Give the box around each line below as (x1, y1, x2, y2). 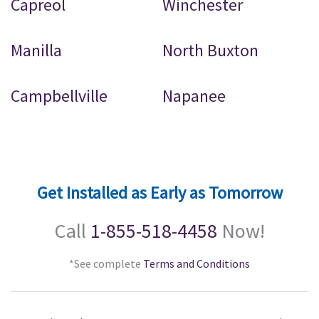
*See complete (69, 256, 143, 271)
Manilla (11, 39, 62, 62)
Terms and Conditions (143, 256, 250, 271)
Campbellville (11, 85, 108, 108)
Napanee (162, 85, 226, 108)
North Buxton (162, 39, 259, 62)
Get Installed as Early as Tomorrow (36, 182, 283, 204)
